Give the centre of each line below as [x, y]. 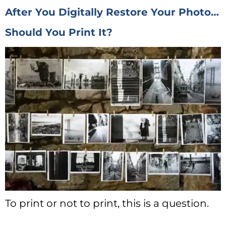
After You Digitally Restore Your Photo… [112, 12]
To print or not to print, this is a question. [107, 204]
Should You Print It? [59, 32]
